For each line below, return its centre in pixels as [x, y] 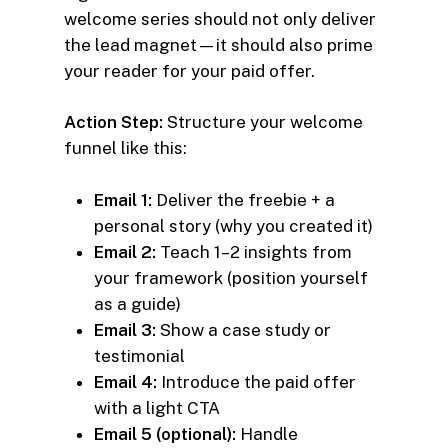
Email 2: [125, 251]
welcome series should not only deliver [220, 18]
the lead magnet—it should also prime [218, 44]
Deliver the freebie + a [243, 199]
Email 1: [123, 199]
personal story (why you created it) [233, 225]
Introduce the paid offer [256, 381]
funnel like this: [125, 148]
